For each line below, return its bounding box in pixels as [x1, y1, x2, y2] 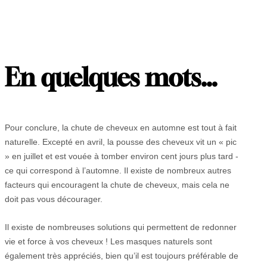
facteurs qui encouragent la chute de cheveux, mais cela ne [5, 180, 229, 190]
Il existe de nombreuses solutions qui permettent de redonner [5, 222, 237, 232]
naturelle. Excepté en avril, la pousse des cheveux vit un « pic [5, 137, 237, 147]
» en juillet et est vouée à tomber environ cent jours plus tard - [5, 151, 238, 162]
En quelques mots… [5, 63, 217, 92]
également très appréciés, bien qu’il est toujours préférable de [5, 250, 238, 260]
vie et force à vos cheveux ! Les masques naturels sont [5, 236, 212, 246]
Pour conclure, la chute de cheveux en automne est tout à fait [5, 123, 237, 133]
